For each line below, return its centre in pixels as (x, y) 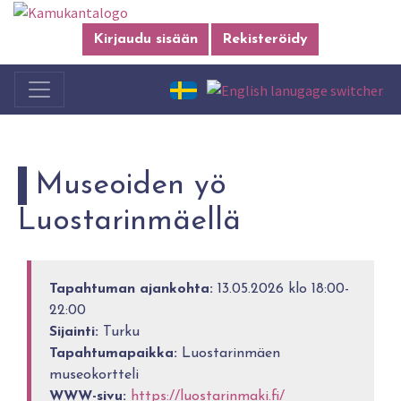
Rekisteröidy (265, 40)
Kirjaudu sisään (145, 40)
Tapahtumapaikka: (114, 354)
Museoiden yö (131, 186)
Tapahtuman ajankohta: (132, 290)
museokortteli (94, 375)
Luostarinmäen (229, 354)
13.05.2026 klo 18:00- (282, 290)
